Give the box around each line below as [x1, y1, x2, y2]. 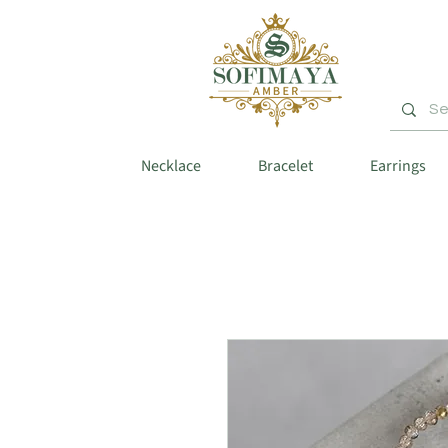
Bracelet [257, 155, 313, 178]
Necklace [140, 155, 201, 178]
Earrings [369, 155, 426, 178]
